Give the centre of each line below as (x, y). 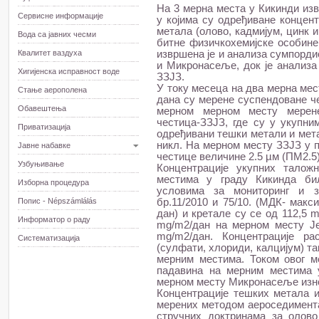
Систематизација (49, 238)
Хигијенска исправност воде (69, 71)
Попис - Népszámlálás (57, 201)
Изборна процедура (53, 182)
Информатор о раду (54, 219)
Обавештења (42, 108)
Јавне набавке (44, 145)
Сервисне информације (61, 16)
